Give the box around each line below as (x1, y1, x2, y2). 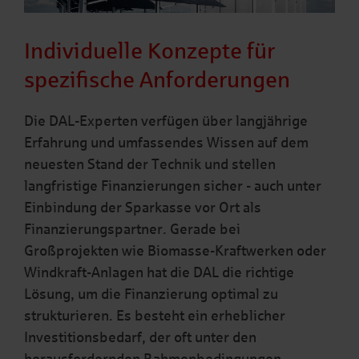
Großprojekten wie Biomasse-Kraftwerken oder (24, 243, 326, 260)
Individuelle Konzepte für (24, 38, 275, 64)
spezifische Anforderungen (24, 67, 290, 93)
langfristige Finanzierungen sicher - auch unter (24, 178, 321, 195)
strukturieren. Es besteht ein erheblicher (24, 308, 285, 325)
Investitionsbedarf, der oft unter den (24, 329, 256, 346)
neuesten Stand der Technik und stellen (24, 156, 276, 173)
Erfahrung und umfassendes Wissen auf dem (24, 135, 309, 151)
